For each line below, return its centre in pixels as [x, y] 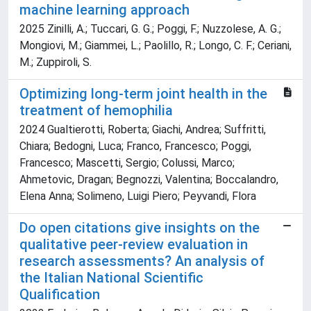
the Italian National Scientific [111, 278]
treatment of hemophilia [96, 111]
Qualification [60, 295]
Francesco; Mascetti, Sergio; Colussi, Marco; [127, 163]
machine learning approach [104, 10]
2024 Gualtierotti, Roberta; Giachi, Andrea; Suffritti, [143, 130]
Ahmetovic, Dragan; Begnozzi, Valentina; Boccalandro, [149, 180]
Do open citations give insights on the [140, 228]
